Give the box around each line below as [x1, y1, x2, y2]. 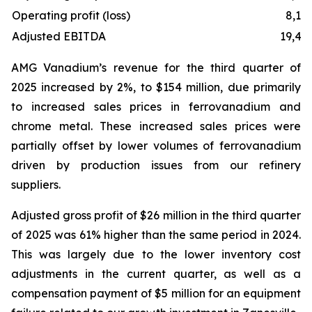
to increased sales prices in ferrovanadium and [11, 100, 301, 114]
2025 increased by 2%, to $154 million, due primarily [11, 80, 301, 94]
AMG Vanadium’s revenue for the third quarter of [11, 61, 301, 75]
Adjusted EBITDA [12, 29, 106, 43]
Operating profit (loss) [12, 8, 130, 22]
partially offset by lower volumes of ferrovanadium [11, 139, 301, 153]
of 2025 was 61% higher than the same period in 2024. [11, 228, 301, 242]
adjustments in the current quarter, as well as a [11, 267, 301, 281]
